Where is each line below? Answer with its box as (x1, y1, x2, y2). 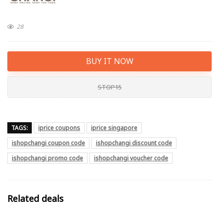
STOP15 (97, 82, 122, 91)
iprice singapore (91, 123, 137, 132)
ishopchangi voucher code (94, 153, 168, 162)
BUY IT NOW (86, 55, 133, 66)
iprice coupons (38, 123, 80, 132)
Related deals (7, 192, 64, 204)
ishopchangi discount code (96, 138, 172, 147)
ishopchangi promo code (12, 153, 83, 162)
